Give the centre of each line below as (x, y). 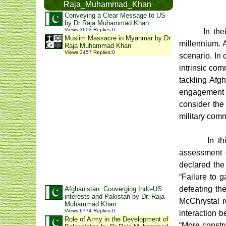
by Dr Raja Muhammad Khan (107, 23)
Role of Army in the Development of (117, 219)
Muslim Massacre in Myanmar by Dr (118, 38)
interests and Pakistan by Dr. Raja (115, 196)
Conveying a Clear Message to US (115, 15)
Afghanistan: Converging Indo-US (113, 189)
